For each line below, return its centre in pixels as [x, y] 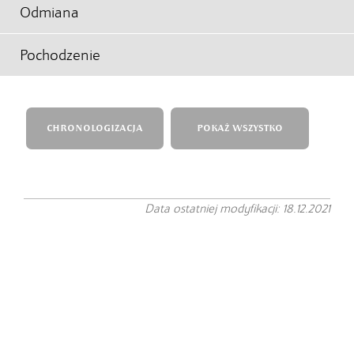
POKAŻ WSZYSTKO [239, 128]
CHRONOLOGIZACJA [94, 128]
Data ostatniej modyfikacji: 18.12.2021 [237, 209]
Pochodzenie [60, 55]
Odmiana [49, 12]
